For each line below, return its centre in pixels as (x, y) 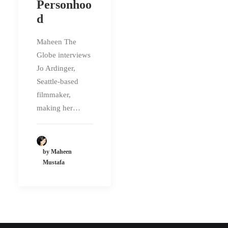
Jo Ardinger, (56, 68)
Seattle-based (58, 82)
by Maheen (57, 152)
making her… (59, 108)
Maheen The (56, 42)
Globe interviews (64, 55)
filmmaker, (54, 95)
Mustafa (54, 163)
